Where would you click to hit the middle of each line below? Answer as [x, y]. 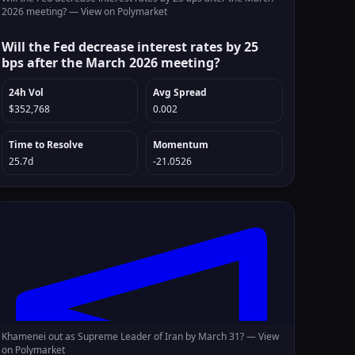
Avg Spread [180, 92]
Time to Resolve [46, 145]
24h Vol [26, 92]
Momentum [181, 145]
